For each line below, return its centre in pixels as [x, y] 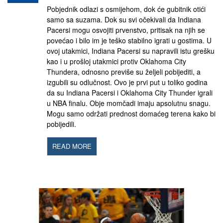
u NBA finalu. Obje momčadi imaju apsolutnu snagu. [129, 103]
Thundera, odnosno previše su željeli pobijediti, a [124, 72]
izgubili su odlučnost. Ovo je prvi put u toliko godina [127, 82]
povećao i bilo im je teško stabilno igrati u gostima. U [129, 40]
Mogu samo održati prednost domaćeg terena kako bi [131, 113]
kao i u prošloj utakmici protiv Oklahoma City [116, 61]
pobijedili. [61, 124]
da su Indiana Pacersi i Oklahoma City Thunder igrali [130, 93]
